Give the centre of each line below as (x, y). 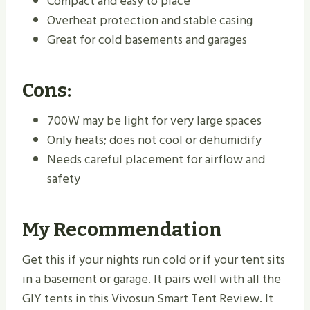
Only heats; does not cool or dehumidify (154, 140)
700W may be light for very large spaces (154, 121)
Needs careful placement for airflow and (156, 160)
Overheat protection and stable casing (150, 21)
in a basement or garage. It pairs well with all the (152, 280)
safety (64, 179)
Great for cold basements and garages (147, 40)
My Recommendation (122, 230)
